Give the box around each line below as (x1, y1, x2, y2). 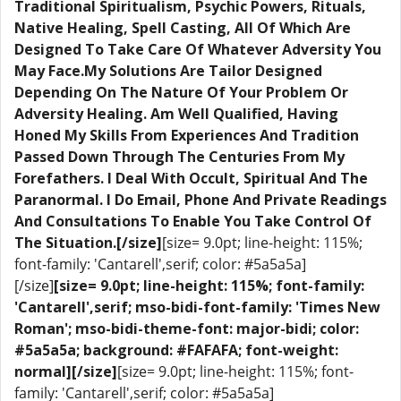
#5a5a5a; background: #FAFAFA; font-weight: (14, 340, 338, 360)
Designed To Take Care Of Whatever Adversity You (14, 39, 381, 59)
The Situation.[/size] (14, 233, 162, 252)
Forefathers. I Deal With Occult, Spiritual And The (14, 168, 368, 188)
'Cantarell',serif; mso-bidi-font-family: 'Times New (14, 297, 380, 317)
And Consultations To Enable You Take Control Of (14, 211, 371, 231)
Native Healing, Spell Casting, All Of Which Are (14, 18, 351, 38)
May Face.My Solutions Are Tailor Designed (14, 61, 322, 81)
